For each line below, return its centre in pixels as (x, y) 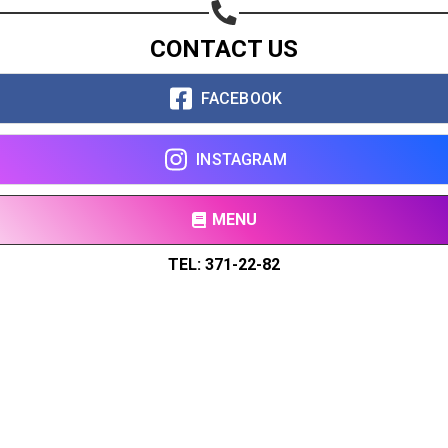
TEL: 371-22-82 (224, 264)
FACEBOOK (241, 98)
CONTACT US (224, 49)
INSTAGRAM (241, 159)
